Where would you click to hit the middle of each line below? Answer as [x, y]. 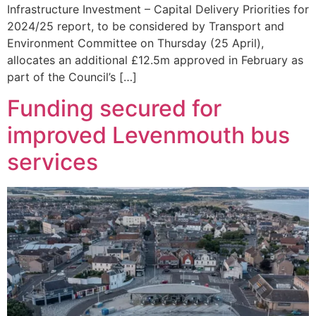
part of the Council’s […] [72, 77]
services [53, 162]
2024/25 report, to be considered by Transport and [146, 26]
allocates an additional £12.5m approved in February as [155, 60]
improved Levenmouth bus [148, 135]
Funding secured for [114, 109]
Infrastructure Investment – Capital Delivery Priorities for [158, 9]
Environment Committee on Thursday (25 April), [135, 43]
